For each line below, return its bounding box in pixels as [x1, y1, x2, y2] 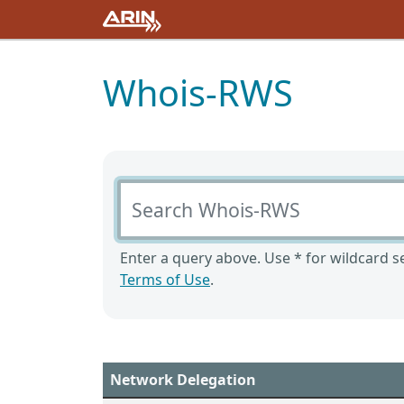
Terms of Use [120, 270, 210, 289]
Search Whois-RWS [116, 179, 244, 199]
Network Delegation [110, 370, 256, 390]
